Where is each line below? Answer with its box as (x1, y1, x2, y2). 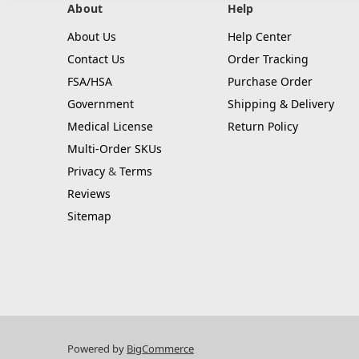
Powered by (67, 341, 127, 356)
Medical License (67, 119, 153, 135)
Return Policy (227, 119, 298, 135)
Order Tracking (227, 51, 309, 67)
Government (67, 96, 134, 112)
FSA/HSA (67, 74, 112, 90)
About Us (67, 29, 116, 45)
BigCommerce (127, 341, 194, 356)
